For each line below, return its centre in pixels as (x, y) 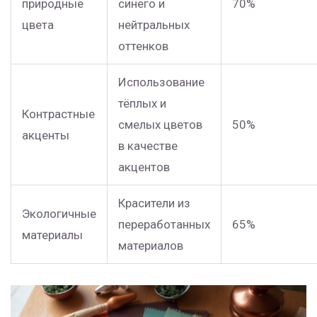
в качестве (148, 146)
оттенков (143, 46)
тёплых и (142, 104)
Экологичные (59, 214)
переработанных (164, 225)
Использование (161, 82)
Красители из (154, 203)
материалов (151, 246)
